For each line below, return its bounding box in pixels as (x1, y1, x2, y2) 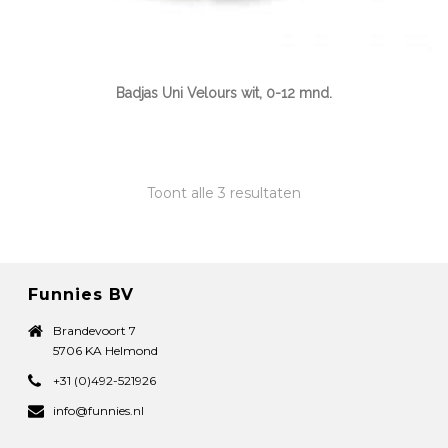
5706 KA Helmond (53, 342, 159, 358)
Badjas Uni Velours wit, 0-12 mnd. (116, 84, 332, 101)
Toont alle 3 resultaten (147, 183, 301, 202)
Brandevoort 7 (53, 322, 137, 338)
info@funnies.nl (53, 402, 145, 418)
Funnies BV (28, 284, 135, 304)
